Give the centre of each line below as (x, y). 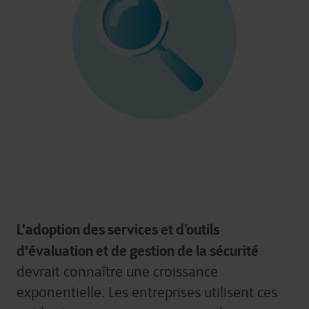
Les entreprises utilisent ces (193, 293)
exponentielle (59, 293)
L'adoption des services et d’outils (118, 230)
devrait (38, 272)
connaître (93, 272)
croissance (186, 272)
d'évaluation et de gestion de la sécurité (138, 251)
